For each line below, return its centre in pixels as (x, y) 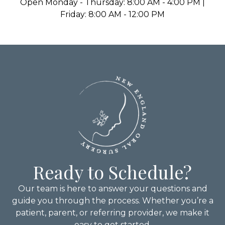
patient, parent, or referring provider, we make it (113, 212)
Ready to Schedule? (113, 172)
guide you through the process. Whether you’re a (113, 200)
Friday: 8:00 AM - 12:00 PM (113, 14)
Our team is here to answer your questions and (113, 188)
